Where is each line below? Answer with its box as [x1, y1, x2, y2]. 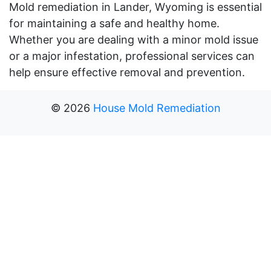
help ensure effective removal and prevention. [9, 65, 245, 79]
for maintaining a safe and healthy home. [9, 16, 220, 30]
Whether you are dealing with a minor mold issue [9, 33, 258, 46]
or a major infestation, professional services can [9, 49, 255, 62]
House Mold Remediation [93, 101, 221, 114]
